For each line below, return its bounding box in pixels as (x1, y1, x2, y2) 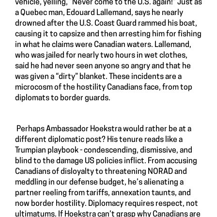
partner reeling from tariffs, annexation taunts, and (15, 189, 191, 197)
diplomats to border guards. (15, 94, 110, 102)
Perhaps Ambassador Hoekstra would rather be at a (15, 125, 191, 133)
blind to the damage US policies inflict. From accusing (15, 157, 197, 165)
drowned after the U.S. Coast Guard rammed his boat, (15, 19, 197, 28)
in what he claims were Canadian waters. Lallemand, (15, 41, 191, 49)
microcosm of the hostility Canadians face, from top (15, 83, 192, 92)
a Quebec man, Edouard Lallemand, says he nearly (15, 9, 183, 17)
